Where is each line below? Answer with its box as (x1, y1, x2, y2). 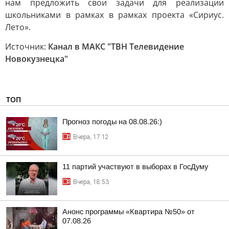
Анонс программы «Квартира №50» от (62, 208, 195, 216)
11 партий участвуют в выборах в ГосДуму (62, 163, 208, 171)
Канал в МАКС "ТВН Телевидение (48, 41, 184, 52)
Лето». (5, 21, 31, 33)
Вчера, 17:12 (73, 133, 109, 141)
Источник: (5, 41, 48, 52)
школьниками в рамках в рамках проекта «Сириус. (5, 9, 224, 20)
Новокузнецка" (5, 53, 68, 64)
